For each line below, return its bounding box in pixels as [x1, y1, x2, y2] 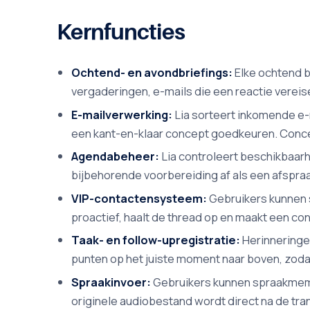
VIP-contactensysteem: [71, 190, 208, 206]
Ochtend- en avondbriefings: [71, 64, 233, 80]
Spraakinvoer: [71, 273, 152, 290]
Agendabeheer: [71, 148, 160, 165]
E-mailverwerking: [71, 106, 173, 122]
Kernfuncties [56, 18, 185, 45]
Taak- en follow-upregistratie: [71, 232, 241, 248]
